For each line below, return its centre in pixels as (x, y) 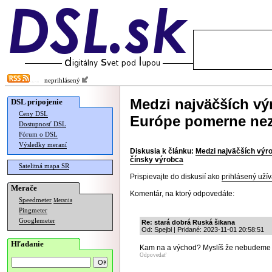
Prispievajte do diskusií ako (176, 177)
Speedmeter (35, 200)
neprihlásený (60, 80)
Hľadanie (27, 244)
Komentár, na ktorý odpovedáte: (182, 194)
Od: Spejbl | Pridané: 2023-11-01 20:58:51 (203, 229)
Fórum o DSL (38, 134)
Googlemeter (37, 221)
